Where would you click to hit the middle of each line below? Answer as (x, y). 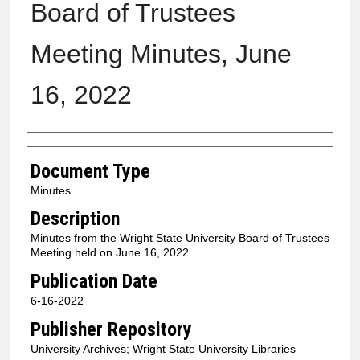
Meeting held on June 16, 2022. (111, 253)
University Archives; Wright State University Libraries (163, 348)
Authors (58, 147)
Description (75, 219)
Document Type (90, 171)
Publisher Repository (111, 329)
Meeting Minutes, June (161, 53)
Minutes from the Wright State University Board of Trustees (180, 238)
